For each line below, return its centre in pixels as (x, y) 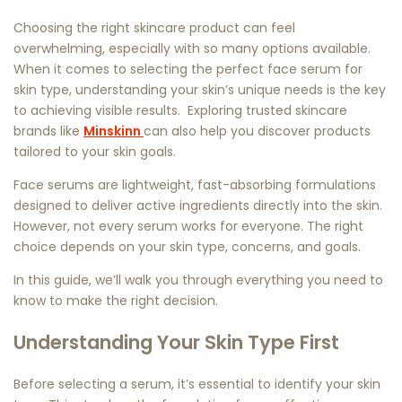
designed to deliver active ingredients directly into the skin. (198, 205)
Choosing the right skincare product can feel (154, 27)
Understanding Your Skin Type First (176, 343)
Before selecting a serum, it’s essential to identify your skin (197, 384)
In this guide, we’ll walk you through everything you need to (198, 280)
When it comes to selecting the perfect (140, 69)
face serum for (315, 69)
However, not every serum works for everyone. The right (188, 226)
